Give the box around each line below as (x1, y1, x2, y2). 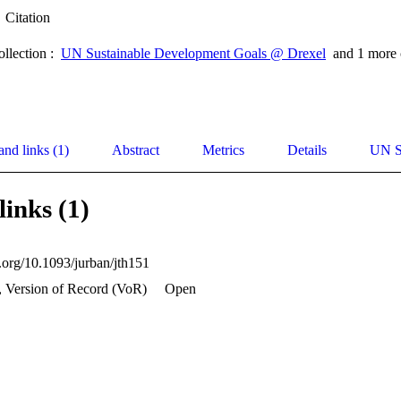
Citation (5, 10, 50, 26)
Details (287, 142, 327, 158)
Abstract (112, 142, 159, 158)
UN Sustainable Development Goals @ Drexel (61, 46, 326, 62)
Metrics (202, 142, 244, 158)
